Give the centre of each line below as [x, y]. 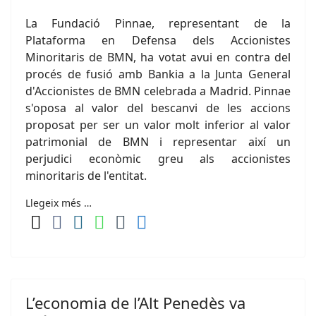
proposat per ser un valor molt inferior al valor [158, 125]
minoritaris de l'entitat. [86, 176]
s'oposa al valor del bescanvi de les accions [158, 108]
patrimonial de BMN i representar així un [158, 142]
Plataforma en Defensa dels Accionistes [158, 40]
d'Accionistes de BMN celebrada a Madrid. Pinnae [158, 91]
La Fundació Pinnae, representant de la [158, 23]
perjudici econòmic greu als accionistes [158, 159]
